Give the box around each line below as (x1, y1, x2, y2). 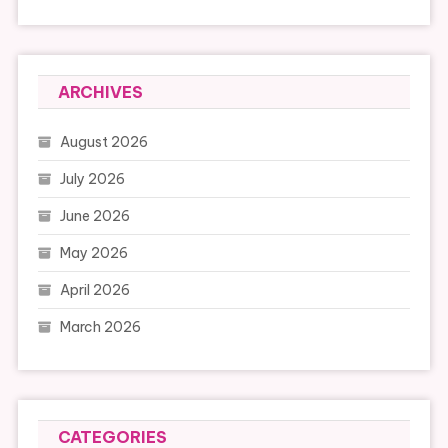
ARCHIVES (57, 82, 143, 103)
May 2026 (59, 244, 128, 263)
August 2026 (59, 133, 148, 152)
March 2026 (59, 318, 141, 337)
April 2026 (59, 281, 130, 300)
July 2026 (59, 170, 125, 189)
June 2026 (59, 207, 130, 226)
